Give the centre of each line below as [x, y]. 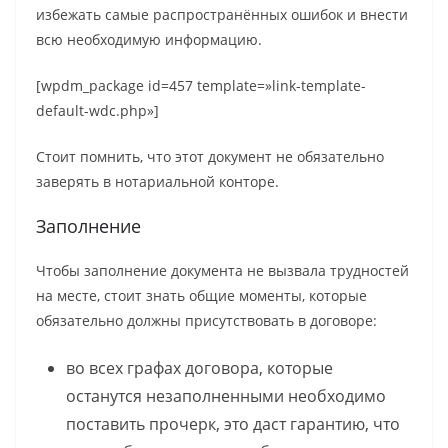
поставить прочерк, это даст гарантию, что [233, 424]
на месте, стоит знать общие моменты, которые [201, 296]
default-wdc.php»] [97, 111]
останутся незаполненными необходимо [226, 396]
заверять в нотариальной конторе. [157, 182]
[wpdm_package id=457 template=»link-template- [201, 86]
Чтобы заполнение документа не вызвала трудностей [222, 271]
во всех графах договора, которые [199, 368]
